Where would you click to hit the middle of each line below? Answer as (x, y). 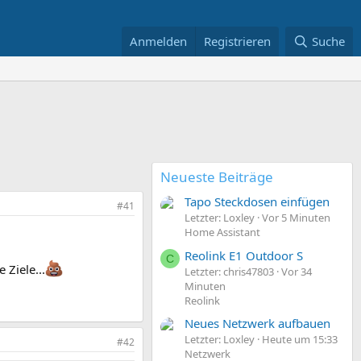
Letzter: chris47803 (229, 271)
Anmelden (159, 41)
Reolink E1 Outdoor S (244, 255)
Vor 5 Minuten (296, 218)
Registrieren (238, 41)
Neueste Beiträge (217, 177)
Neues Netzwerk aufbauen (257, 323)
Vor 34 (297, 271)
